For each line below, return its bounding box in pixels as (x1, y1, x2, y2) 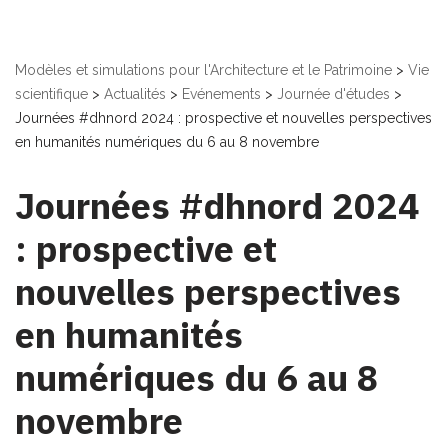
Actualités (104, 86, 166, 103)
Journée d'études (277, 86, 390, 103)
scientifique (15, 86, 88, 103)
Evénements (182, 86, 261, 103)
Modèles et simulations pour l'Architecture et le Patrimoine (15, 62, 392, 79)
